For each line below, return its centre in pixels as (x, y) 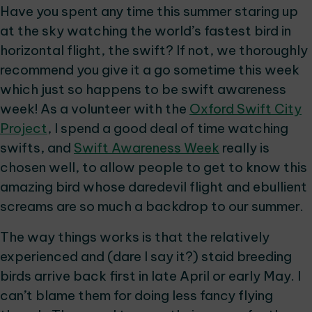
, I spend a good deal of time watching (168, 128)
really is (244, 148)
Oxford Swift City (245, 109)
